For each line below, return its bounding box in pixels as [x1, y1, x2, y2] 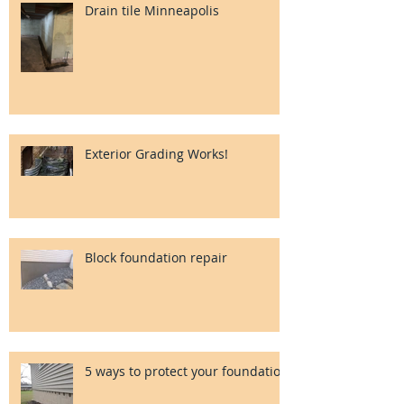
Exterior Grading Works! [85, 144, 228, 162]
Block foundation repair [85, 248, 227, 266]
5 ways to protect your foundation [85, 362, 289, 380]
